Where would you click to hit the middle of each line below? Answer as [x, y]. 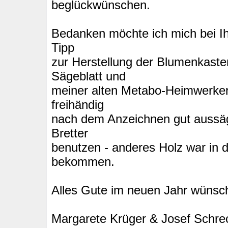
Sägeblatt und [89, 76]
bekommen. [83, 162]
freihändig [78, 105]
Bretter [70, 133]
